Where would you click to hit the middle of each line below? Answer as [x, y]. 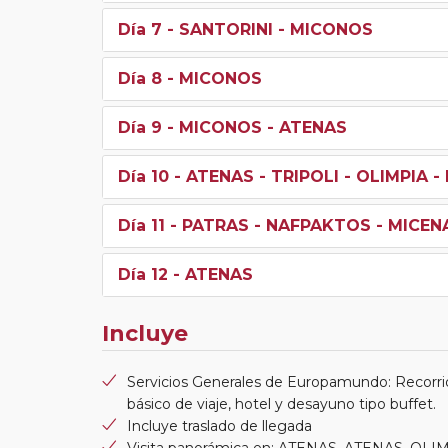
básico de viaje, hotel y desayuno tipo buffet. [281, 403]
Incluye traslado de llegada [219, 425]
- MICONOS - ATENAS [254, 127]
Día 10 [143, 176]
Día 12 [143, 274]
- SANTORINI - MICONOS [267, 29]
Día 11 [141, 225]
